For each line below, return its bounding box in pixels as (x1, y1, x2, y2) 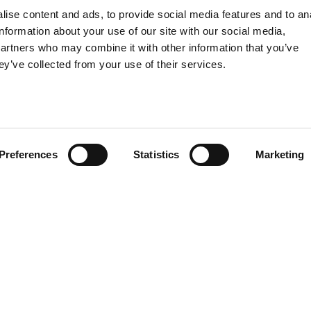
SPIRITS (33, 30, 87, 45)
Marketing (255, 149, 305, 160)
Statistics (133, 149, 180, 160)
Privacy (121, 298, 156, 310)
